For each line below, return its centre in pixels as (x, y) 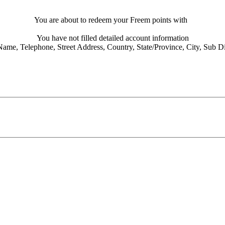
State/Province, (160, 47)
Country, (121, 47)
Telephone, (37, 47)
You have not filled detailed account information (113, 38)
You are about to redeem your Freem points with (111, 20)
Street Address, (81, 47)
